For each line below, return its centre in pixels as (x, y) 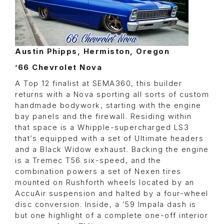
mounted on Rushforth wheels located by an (105, 183)
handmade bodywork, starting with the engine (108, 106)
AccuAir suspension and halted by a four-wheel (112, 194)
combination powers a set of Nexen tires (98, 172)
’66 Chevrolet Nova (58, 68)
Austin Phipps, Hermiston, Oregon (92, 52)
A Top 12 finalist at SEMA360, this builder (98, 84)
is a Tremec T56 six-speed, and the (88, 161)
